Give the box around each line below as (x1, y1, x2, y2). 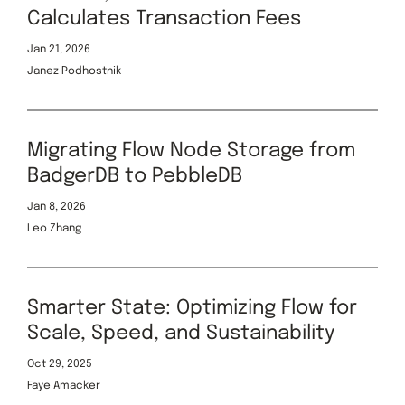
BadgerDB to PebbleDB (27, 165, 242, 186)
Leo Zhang (27, 222, 81, 234)
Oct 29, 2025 (27, 358, 92, 370)
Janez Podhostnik (27, 65, 121, 77)
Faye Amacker (27, 380, 100, 391)
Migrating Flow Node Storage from (27, 140, 355, 161)
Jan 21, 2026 (27, 43, 90, 55)
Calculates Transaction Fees (27, 8, 301, 29)
